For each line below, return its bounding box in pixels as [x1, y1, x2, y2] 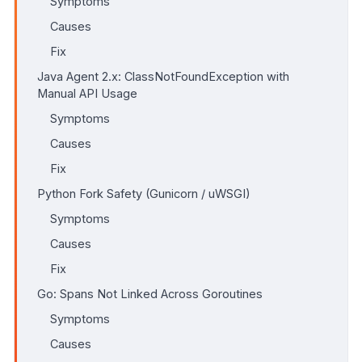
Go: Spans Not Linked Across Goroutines [37, 286, 263, 301]
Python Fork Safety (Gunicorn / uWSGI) [37, 186, 250, 200]
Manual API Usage [37, 86, 137, 100]
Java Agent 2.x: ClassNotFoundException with [37, 69, 289, 83]
